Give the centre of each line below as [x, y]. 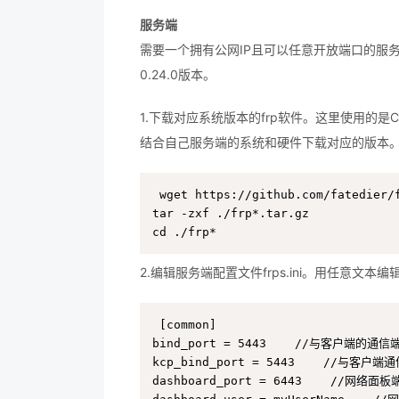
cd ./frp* [184, 232]
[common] [188, 325]
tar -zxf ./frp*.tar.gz [231, 213]
